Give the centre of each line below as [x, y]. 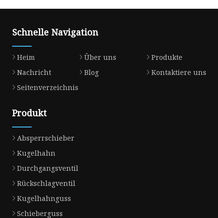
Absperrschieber [46, 138]
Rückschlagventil [46, 183]
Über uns [100, 57]
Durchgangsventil [48, 168]
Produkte [167, 57]
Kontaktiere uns [179, 73]
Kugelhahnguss [44, 199]
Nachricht [34, 73]
